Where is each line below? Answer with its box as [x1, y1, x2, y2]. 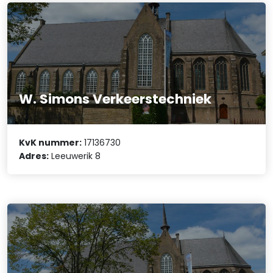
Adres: [19, 150, 49, 163]
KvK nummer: [19, 136, 82, 149]
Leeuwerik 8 [49, 150, 101, 163]
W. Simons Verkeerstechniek [19, 89, 212, 108]
